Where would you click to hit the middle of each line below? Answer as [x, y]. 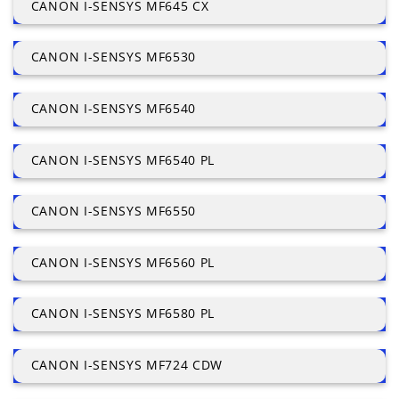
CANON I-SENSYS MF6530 [114, 57]
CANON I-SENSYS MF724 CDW [127, 364]
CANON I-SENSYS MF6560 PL [123, 262]
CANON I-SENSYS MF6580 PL [123, 313]
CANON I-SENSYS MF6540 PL [123, 159]
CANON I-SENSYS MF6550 [114, 211]
